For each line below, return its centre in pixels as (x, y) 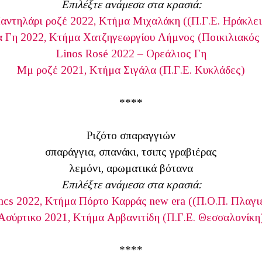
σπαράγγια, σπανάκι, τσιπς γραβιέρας (131, 152)
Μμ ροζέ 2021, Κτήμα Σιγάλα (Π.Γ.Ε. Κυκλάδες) (131, 70)
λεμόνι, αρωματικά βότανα (131, 168)
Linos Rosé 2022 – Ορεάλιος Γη (131, 54)
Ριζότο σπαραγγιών (131, 135)
